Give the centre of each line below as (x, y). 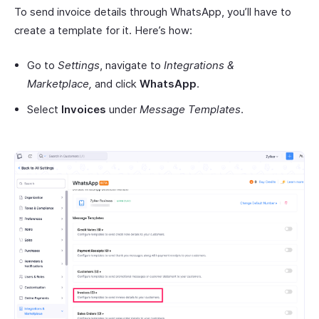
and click (116, 84)
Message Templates (190, 110)
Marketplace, (59, 84)
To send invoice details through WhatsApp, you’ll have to (153, 12)
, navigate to (132, 66)
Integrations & (199, 66)
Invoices (84, 110)
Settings (79, 66)
